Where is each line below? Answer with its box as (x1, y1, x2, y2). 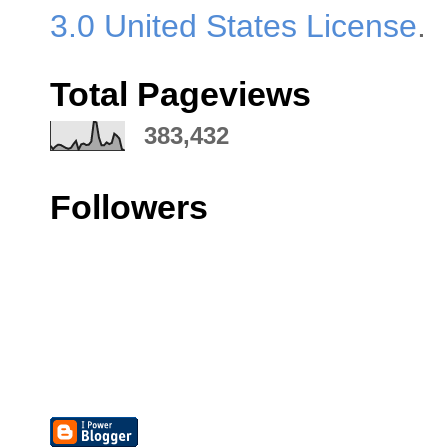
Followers (50, 187, 208, 226)
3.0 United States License (50, 7, 417, 44)
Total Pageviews (50, 74, 311, 113)
